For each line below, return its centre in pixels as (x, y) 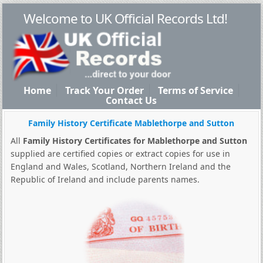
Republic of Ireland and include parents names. (105, 179)
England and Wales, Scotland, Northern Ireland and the (120, 166)
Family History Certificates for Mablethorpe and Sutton (135, 141)
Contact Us (131, 100)
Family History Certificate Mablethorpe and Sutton (131, 123)
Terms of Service (196, 90)
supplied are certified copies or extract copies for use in (120, 154)
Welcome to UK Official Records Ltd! (126, 18)
